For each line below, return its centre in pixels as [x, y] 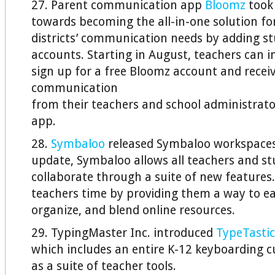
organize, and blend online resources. [133, 210]
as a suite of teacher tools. [104, 266]
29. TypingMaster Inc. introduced [124, 233]
